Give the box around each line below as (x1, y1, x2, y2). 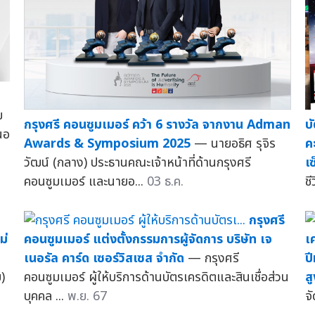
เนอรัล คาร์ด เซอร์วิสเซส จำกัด (23, 249, 184, 268)
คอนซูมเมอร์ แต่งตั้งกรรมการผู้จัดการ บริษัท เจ (23, 230, 272, 249)
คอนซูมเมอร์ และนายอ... (23, 172, 147, 191)
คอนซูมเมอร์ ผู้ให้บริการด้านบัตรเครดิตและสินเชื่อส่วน (23, 268, 289, 287)
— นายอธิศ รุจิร (193, 134, 276, 153)
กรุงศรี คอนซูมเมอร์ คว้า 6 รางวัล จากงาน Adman (23, 115, 290, 134)
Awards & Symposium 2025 (23, 134, 191, 153)
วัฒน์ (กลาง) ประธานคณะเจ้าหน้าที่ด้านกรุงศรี (23, 153, 251, 172)
